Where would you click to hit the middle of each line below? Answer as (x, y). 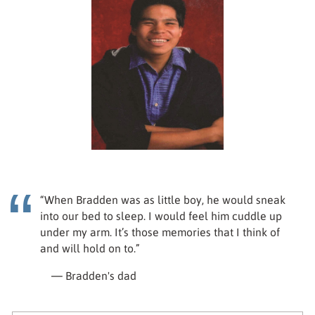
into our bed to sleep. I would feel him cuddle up (161, 216)
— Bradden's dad (94, 275)
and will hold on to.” (90, 248)
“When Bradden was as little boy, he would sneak (163, 199)
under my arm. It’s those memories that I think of (160, 232)
